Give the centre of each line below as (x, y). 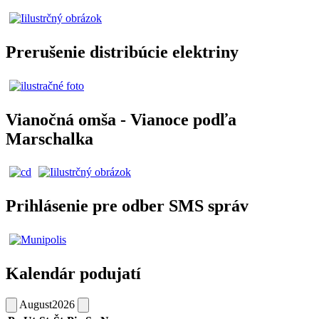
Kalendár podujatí (73, 274)
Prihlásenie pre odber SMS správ (127, 206)
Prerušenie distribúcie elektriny (122, 52)
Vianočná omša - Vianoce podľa (121, 119)
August (36, 305)
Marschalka (49, 138)
